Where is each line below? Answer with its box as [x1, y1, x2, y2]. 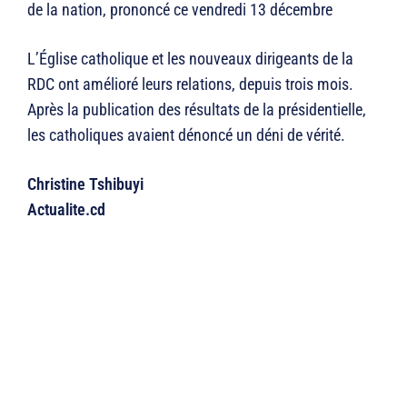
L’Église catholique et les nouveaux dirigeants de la [27, 49, 353, 69]
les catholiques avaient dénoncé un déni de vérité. [27, 125, 345, 145]
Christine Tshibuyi [27, 174, 144, 194]
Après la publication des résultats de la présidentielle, [27, 100, 366, 120]
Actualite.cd [27, 200, 105, 220]
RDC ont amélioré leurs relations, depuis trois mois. [27, 74, 353, 94]
